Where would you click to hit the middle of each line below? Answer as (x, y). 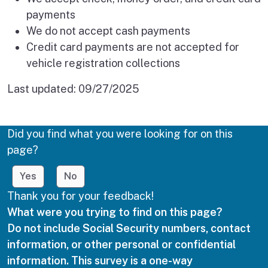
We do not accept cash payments (108, 31)
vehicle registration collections (103, 63)
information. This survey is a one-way (100, 260)
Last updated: (43, 89)
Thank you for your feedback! (80, 196)
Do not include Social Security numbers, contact (129, 228)
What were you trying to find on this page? (115, 212)
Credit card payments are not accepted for (133, 47)
